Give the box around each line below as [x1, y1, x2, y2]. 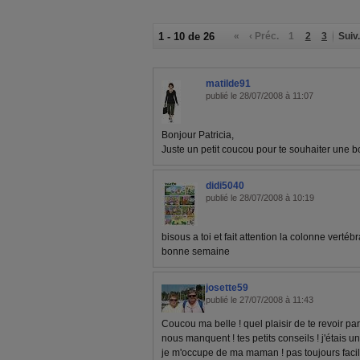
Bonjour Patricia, [162, 129, 234, 141]
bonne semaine [162, 246, 230, 258]
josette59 [206, 282, 248, 294]
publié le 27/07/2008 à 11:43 [206, 295, 313, 305]
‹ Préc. [249, 31, 280, 43]
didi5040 [206, 180, 244, 192]
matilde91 [206, 78, 251, 90]
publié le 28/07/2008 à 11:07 [206, 91, 313, 101]
